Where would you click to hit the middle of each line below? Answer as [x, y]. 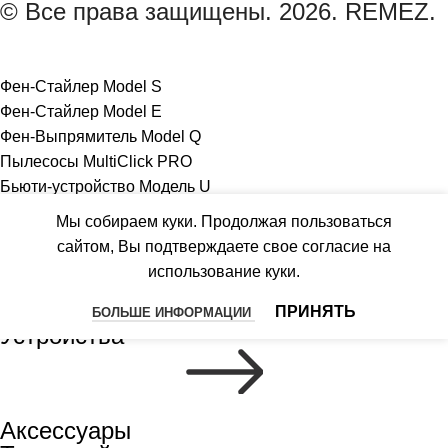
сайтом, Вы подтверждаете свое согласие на [224, 247]
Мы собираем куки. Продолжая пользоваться [224, 222]
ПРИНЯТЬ [315, 312]
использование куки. [224, 272]
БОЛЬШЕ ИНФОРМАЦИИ [173, 313]
